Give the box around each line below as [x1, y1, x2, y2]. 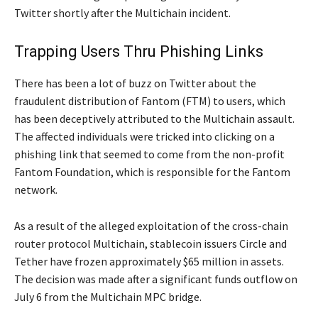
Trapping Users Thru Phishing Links [14, 43, 263, 61]
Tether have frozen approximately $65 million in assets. [14, 254, 284, 269]
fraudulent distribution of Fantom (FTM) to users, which [14, 94, 285, 109]
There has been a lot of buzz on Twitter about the [14, 76, 256, 91]
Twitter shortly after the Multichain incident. [14, 6, 231, 21]
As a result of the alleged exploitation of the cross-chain [14, 219, 288, 234]
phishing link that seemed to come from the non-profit [14, 147, 285, 162]
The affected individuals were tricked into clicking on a [14, 129, 275, 144]
